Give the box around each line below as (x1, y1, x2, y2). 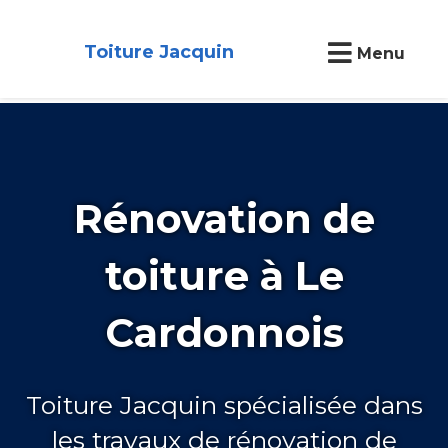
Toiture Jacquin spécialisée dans (25, 389, 423, 420)
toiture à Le (104, 250, 344, 300)
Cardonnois (104, 307, 344, 357)
